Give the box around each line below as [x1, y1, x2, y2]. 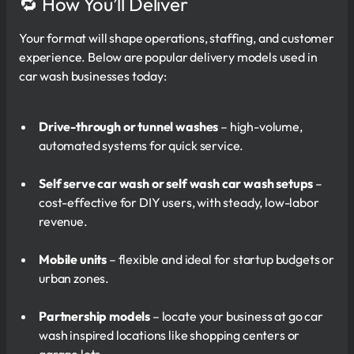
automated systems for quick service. [39, 137, 244, 153]
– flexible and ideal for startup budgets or [107, 250, 335, 267]
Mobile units [39, 250, 107, 267]
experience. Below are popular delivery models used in [19, 48, 318, 65]
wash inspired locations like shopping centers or [39, 326, 300, 343]
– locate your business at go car [150, 307, 323, 324]
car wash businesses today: [19, 67, 167, 84]
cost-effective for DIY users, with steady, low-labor [39, 194, 319, 210]
